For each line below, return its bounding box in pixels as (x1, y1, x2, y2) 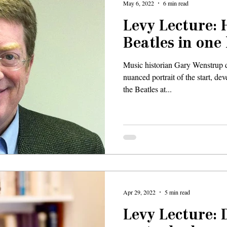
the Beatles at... (123, 84, 172, 94)
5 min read (165, 187, 190, 196)
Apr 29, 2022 (123, 187, 156, 196)
